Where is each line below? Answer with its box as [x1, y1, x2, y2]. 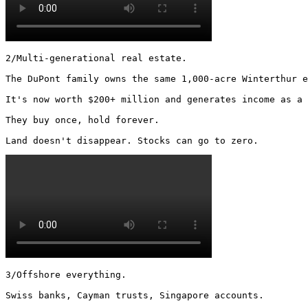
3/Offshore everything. [5, 269, 126, 280]
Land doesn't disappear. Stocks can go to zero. [5, 135, 264, 146]
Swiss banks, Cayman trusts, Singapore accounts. [5, 289, 264, 300]
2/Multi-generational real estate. [5, 52, 187, 63]
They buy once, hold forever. [5, 114, 159, 125]
